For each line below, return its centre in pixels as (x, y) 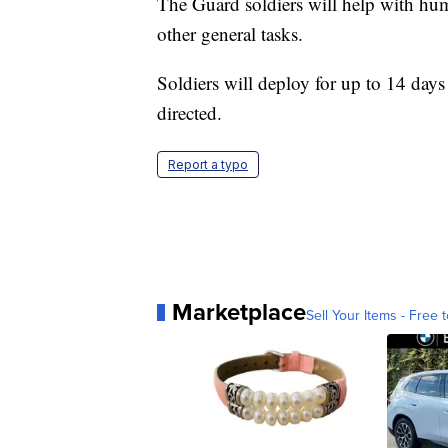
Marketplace (239, 312)
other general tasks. (230, 34)
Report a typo (208, 165)
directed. (189, 113)
